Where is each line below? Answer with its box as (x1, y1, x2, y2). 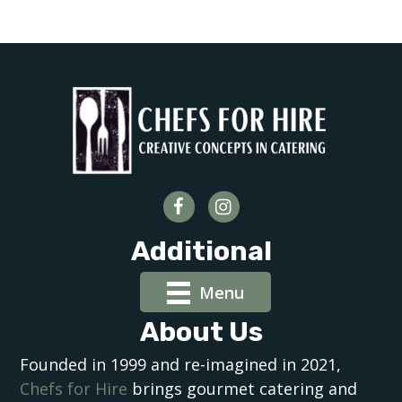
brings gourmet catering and (127, 378, 358, 400)
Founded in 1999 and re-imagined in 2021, (20, 354, 342, 376)
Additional (130, 235, 272, 268)
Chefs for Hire (20, 378, 128, 400)
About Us (139, 316, 263, 349)
